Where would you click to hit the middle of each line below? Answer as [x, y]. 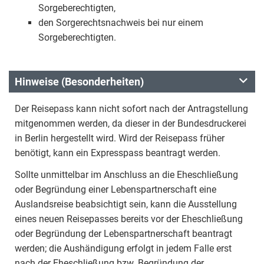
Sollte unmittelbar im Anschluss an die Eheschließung [126, 174]
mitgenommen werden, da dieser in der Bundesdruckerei [131, 123]
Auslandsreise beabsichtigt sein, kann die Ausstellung [126, 204]
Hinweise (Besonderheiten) [79, 81]
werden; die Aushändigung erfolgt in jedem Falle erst [123, 248]
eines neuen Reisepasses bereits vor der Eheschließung [129, 219]
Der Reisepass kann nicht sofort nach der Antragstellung [131, 108]
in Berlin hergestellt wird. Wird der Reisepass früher [120, 138]
